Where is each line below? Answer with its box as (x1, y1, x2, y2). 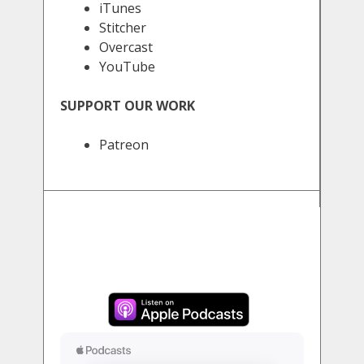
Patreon (99, 136, 149, 154)
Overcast (99, 38, 153, 56)
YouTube (99, 58, 155, 76)
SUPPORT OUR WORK (60, 97, 195, 115)
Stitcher (99, 19, 146, 37)
